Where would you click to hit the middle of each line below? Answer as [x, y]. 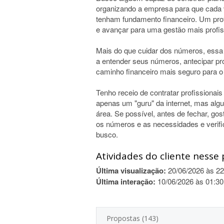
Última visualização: [131, 170]
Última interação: [126, 181]
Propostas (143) [132, 218]
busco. [107, 134]
